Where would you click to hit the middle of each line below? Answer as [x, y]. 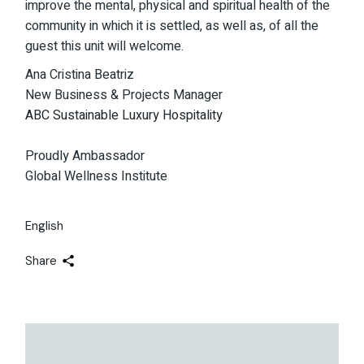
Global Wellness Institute [97, 176]
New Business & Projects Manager [124, 95]
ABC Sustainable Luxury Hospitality [124, 115]
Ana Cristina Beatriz [80, 75]
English [45, 225]
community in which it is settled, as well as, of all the [172, 26]
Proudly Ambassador [85, 156]
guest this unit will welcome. [105, 46]
